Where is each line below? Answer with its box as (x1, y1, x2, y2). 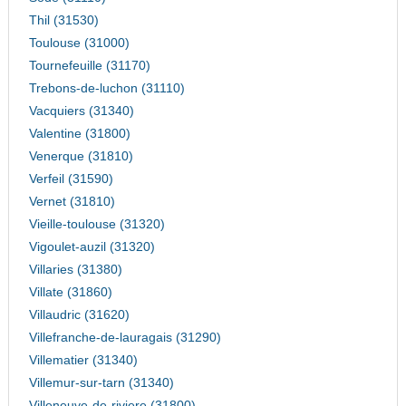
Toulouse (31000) (28, 36, 130, 51)
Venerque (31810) (28, 150, 133, 164)
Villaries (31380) (28, 263, 122, 277)
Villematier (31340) (28, 353, 138, 368)
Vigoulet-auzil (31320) (28, 240, 155, 255)
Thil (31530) (28, 14, 99, 28)
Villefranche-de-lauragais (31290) (28, 331, 221, 345)
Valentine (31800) (28, 127, 130, 141)
